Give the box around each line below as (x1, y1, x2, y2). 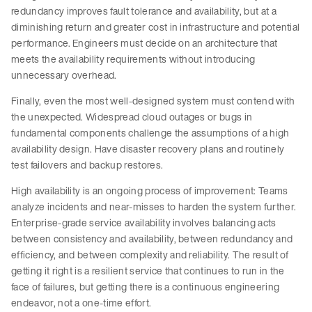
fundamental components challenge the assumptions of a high (11, 125, 290, 141)
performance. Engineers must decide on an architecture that (11, 36, 278, 51)
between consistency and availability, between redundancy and (11, 231, 293, 247)
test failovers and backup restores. (11, 157, 166, 173)
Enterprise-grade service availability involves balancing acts (11, 215, 276, 231)
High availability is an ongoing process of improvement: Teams (11, 183, 288, 198)
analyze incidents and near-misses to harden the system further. (11, 199, 297, 214)
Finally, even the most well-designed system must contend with (11, 93, 295, 109)
